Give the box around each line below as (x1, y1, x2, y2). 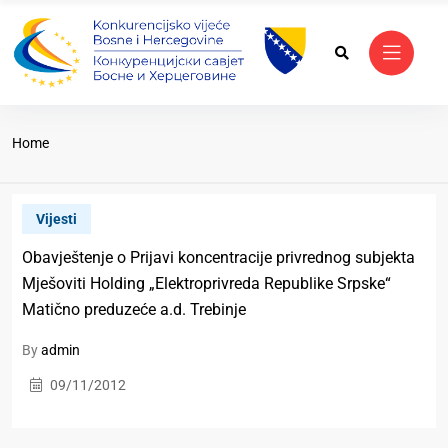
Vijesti (36, 211, 77, 228)
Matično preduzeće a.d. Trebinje (22, 300, 246, 320)
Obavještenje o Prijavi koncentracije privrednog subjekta (22, 248, 415, 268)
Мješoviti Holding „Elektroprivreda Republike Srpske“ (22, 274, 391, 294)
